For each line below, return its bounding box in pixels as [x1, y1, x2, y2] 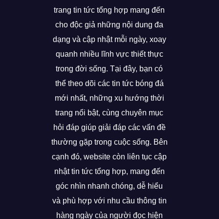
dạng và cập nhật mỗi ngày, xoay [52, 35, 166, 44]
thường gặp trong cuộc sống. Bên [51, 138, 168, 147]
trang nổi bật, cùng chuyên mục [55, 109, 164, 117]
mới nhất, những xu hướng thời [54, 94, 164, 103]
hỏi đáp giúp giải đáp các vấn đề [53, 123, 166, 132]
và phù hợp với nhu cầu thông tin [52, 197, 167, 205]
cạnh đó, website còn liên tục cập [52, 153, 167, 161]
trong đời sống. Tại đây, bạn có [56, 65, 163, 73]
